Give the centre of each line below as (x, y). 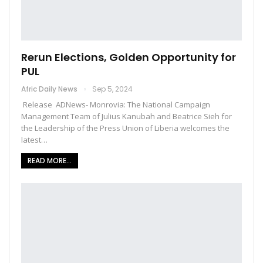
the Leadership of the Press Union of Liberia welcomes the (125, 128)
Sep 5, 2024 (112, 89)
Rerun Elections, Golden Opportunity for (129, 58)
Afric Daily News (50, 89)
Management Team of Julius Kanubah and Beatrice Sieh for (127, 117)
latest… (34, 140)
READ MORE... (50, 161)
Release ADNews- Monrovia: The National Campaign (116, 105)
